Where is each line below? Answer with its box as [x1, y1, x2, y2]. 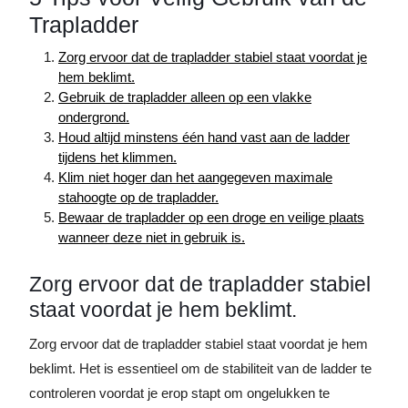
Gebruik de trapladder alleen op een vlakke [58, 89, 311, 105]
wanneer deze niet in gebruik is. [58, 229, 245, 245]
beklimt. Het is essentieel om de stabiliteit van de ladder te [29, 361, 372, 376]
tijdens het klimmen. [58, 149, 177, 165]
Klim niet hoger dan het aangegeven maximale [58, 169, 332, 185]
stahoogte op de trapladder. [58, 189, 219, 205]
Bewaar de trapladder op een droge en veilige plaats [58, 209, 364, 225]
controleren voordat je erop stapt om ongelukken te [29, 385, 330, 401]
